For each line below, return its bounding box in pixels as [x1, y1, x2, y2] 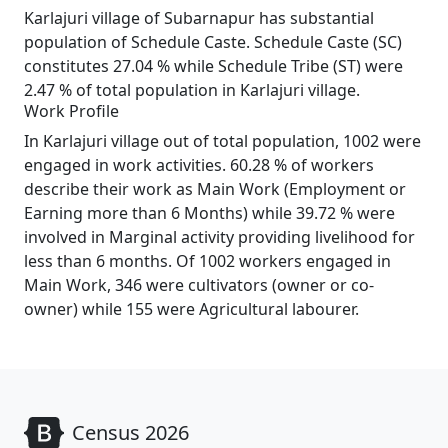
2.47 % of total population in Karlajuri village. [24, 79, 360, 101]
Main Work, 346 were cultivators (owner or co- [24, 274, 374, 296]
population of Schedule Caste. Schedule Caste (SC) [24, 31, 402, 53]
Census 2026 [72, 419, 189, 446]
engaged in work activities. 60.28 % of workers [24, 154, 374, 176]
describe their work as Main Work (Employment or [24, 178, 406, 200]
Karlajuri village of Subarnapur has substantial [24, 7, 374, 29]
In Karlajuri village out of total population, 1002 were [24, 130, 421, 152]
